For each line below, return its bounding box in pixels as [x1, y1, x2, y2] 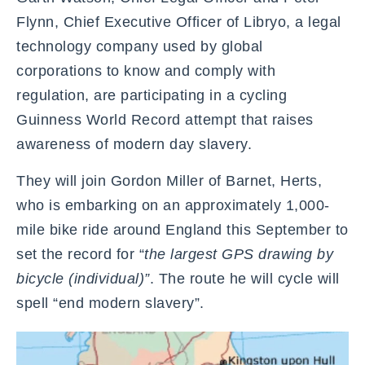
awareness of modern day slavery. [16, 135, 252, 152]
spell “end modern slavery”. [16, 294, 209, 311]
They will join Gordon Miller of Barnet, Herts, [16, 172, 322, 189]
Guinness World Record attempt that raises [16, 111, 314, 128]
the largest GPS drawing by [144, 245, 333, 262]
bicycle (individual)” [16, 270, 150, 287]
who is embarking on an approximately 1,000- [16, 196, 330, 213]
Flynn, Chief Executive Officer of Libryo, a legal [16, 13, 341, 30]
